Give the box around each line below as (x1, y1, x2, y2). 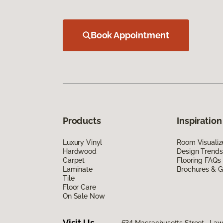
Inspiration (177, 115, 222, 126)
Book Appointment (91, 29, 170, 40)
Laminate (63, 165, 93, 173)
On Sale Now (63, 192, 105, 200)
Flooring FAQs (177, 156, 221, 164)
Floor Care (63, 183, 96, 191)
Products (63, 115, 101, 126)
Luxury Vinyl (63, 138, 103, 146)
